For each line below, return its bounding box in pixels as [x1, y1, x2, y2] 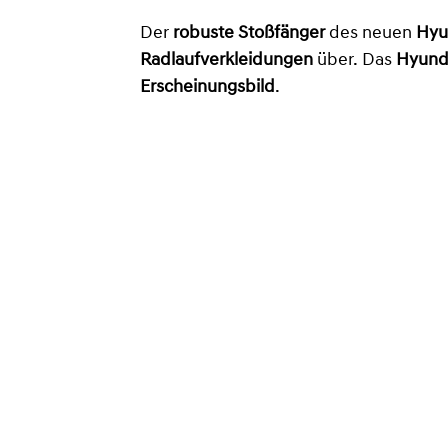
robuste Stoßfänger [173, 23, 325, 43]
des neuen [325, 23, 416, 43]
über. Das [313, 50, 396, 70]
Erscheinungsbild [140, 77, 275, 97]
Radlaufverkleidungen [140, 50, 313, 70]
